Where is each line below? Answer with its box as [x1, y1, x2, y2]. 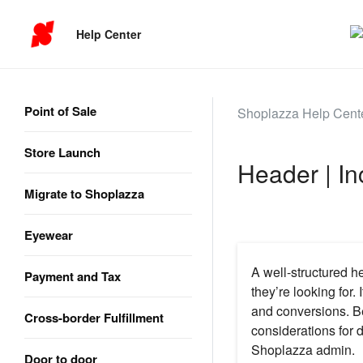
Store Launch [24, 143, 100, 161]
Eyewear [24, 226, 73, 244]
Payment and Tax [24, 267, 121, 285]
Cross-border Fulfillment [24, 309, 164, 327]
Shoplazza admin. [250, 340, 355, 360]
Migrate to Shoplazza [24, 185, 144, 203]
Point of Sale [24, 102, 96, 120]
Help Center [76, 25, 142, 42]
